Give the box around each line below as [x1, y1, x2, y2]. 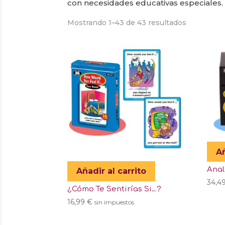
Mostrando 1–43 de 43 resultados [67, 18, 187, 27]
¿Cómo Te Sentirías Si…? [67, 184, 162, 193]
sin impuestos [94, 198, 135, 206]
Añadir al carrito [76, 166, 147, 176]
